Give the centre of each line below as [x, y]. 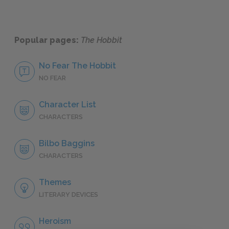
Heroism [55, 221]
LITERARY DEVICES [68, 195]
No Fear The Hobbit [77, 66]
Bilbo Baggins [67, 144]
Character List [67, 105]
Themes [55, 182]
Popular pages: [48, 40]
